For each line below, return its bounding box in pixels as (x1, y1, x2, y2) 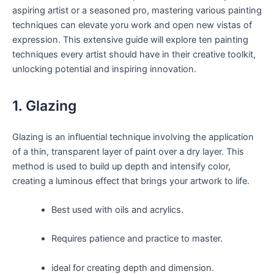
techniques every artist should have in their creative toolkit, (12, 49, 256, 61)
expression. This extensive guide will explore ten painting (12, 34, 248, 46)
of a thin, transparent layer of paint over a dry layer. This (12, 146, 244, 157)
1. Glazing (12, 97, 76, 115)
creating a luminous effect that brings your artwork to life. (12, 175, 250, 187)
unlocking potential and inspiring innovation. (12, 64, 196, 75)
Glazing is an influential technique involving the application (12, 131, 254, 143)
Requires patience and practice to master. (51, 233, 223, 245)
